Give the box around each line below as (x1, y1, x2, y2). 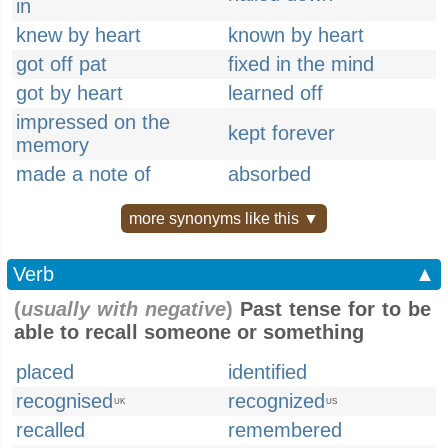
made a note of (16, 163, 151, 185)
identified (228, 361, 307, 383)
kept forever (228, 122, 335, 144)
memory (16, 134, 89, 156)
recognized (228, 390, 325, 412)
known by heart (228, 24, 364, 46)
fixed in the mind (228, 53, 374, 75)
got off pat (16, 53, 107, 75)
